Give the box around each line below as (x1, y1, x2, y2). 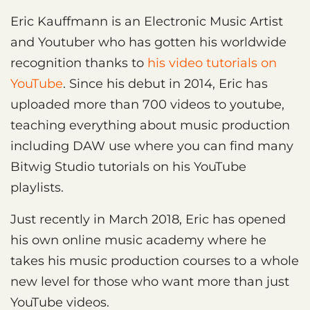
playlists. (10, 179, 64, 195)
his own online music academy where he (10, 232, 266, 248)
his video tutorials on (147, 55, 277, 71)
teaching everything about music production (10, 117, 290, 133)
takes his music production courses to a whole (10, 253, 299, 268)
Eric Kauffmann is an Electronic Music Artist (10, 13, 283, 29)
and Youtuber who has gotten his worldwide (10, 34, 286, 50)
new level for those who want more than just (10, 273, 289, 289)
